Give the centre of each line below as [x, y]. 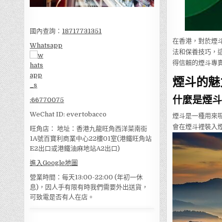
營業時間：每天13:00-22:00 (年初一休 [86, 177]
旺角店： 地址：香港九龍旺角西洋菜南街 [89, 129]
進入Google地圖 [54, 163]
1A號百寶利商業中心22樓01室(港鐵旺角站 [91, 139]
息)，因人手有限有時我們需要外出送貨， [89, 187]
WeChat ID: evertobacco [68, 114]
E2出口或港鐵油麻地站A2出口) [75, 149]
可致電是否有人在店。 [62, 197]
